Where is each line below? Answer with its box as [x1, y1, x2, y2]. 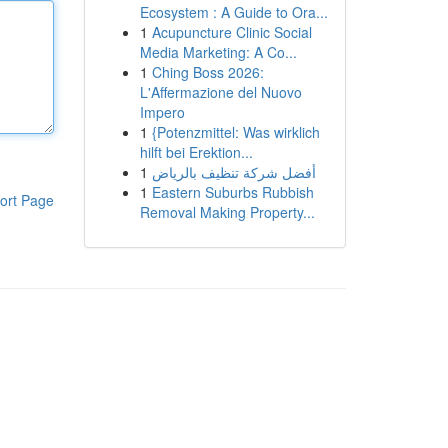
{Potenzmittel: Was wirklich [151, 122, 320, 142]
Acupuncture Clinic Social [151, 22, 312, 42]
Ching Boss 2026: [151, 62, 264, 82]
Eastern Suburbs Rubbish [151, 182, 314, 202]
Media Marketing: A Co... [139, 42, 297, 62]
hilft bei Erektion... [139, 142, 253, 162]
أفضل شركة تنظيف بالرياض [151, 162, 316, 182]
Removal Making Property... [139, 202, 315, 222]
